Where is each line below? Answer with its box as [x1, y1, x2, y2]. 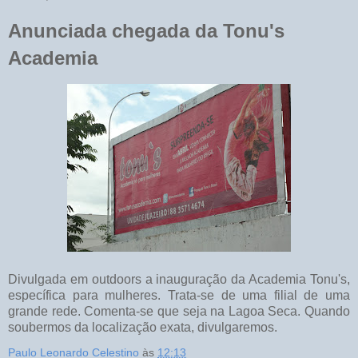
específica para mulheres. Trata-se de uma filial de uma [8, 288, 350, 303]
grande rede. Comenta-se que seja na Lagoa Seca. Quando [8, 304, 350, 319]
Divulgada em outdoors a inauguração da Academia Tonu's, [8, 272, 350, 287]
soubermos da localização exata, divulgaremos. [8, 320, 277, 335]
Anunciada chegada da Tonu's [8, 19, 284, 42]
